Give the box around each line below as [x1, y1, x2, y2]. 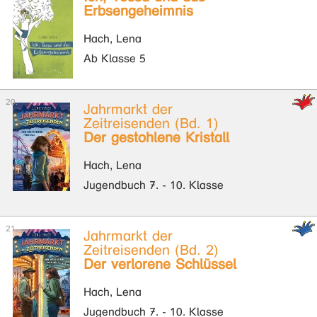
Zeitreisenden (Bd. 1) [83, 115, 219, 132]
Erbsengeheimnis [83, 3, 193, 19]
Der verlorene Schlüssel [83, 256, 236, 272]
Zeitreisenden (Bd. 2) [83, 242, 219, 258]
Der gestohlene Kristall [83, 129, 229, 146]
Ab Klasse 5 [83, 52, 146, 65]
